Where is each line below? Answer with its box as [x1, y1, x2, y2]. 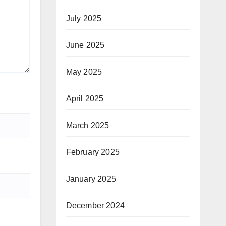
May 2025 [66, 68, 102, 77]
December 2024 [66, 201, 125, 210]
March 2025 [66, 121, 109, 130]
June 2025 [66, 41, 105, 50]
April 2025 [66, 94, 104, 103]
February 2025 [66, 148, 120, 157]
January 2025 [66, 175, 116, 184]
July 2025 [66, 14, 102, 23]
